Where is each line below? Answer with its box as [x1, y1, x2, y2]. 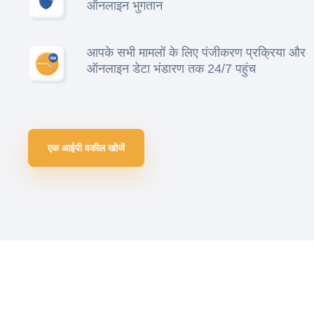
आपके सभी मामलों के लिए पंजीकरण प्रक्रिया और [87, 46, 306, 60]
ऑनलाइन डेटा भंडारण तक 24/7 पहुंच [87, 62, 256, 76]
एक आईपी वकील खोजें [48, 142, 125, 153]
